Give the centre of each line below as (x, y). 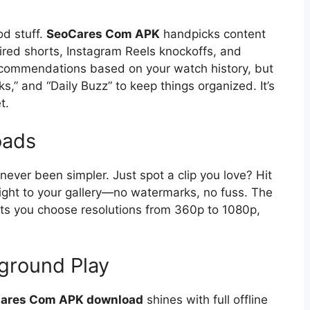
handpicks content (213, 34)
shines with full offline (206, 299)
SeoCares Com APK (103, 34)
